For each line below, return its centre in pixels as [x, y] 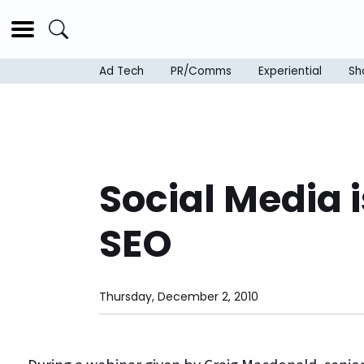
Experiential [290, 71]
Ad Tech [121, 71]
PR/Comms [201, 71]
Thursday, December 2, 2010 [179, 297]
